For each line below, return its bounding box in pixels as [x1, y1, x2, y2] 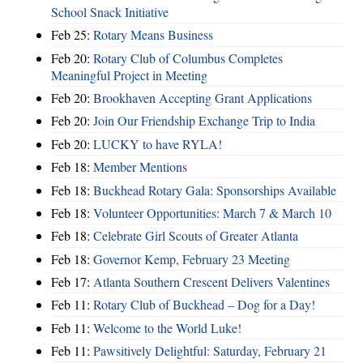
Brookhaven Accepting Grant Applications [93, 89, 312, 107]
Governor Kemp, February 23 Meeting [93, 250, 290, 267]
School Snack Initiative [51, 2, 169, 20]
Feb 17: [51, 273, 93, 291]
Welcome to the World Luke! [93, 318, 241, 336]
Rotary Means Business [93, 26, 213, 44]
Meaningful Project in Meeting [51, 66, 207, 83]
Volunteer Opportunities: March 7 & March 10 [93, 203, 331, 221]
